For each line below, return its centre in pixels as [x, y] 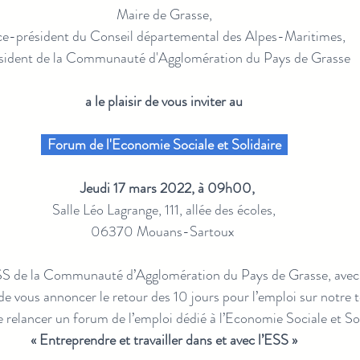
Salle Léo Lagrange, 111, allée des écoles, [164, 209]
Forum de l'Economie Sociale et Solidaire [167, 144]
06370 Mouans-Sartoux [162, 231]
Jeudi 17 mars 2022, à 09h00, [167, 188]
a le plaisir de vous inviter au [164, 101]
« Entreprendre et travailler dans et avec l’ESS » [164, 340]
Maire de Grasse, [164, 14]
